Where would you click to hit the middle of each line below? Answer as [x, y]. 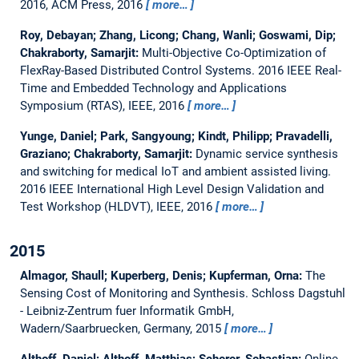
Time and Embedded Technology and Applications [153, 88]
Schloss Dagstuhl [298, 293]
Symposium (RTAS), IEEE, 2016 [103, 105]
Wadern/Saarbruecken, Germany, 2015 [122, 328]
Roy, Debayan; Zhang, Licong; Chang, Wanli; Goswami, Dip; [177, 35]
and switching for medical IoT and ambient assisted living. [175, 171]
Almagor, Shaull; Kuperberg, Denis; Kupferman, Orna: [162, 275]
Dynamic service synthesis [266, 153]
